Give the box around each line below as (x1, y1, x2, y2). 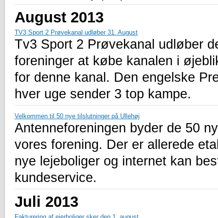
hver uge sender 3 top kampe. (15, 86, 191, 101)
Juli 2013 (15, 193, 78, 210)
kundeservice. (15, 170, 97, 185)
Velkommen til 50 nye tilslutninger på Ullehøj (15, 112, 140, 120)
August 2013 (15, 8, 104, 25)
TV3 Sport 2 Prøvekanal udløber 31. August (15, 28, 138, 36)
